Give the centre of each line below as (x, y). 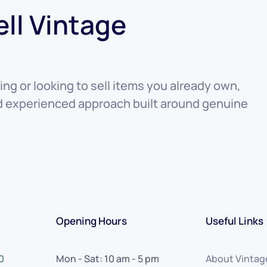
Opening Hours (91, 221)
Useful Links (234, 221)
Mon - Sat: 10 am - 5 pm (107, 259)
